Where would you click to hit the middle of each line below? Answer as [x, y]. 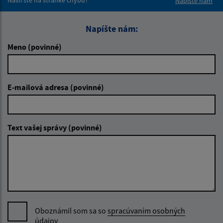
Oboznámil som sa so [71, 210]
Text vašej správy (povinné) [55, 127]
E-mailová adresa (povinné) [56, 87]
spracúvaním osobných [146, 210]
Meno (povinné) [35, 47]
